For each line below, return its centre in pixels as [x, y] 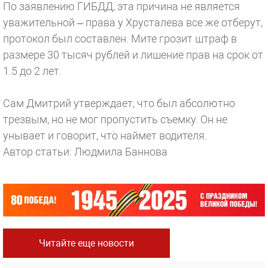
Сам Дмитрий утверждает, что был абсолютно [119, 103]
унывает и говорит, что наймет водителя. [105, 135]
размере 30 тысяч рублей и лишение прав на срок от [133, 55]
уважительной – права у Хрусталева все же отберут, [133, 22]
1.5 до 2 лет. [32, 71]
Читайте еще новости [86, 243]
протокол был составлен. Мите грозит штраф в [120, 39]
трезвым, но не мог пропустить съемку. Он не [115, 119]
